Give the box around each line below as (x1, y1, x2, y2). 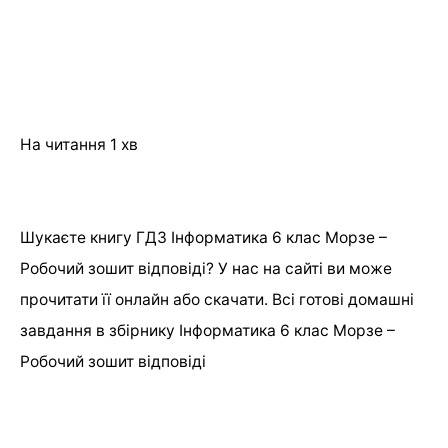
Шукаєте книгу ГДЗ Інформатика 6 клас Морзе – (20, 227, 387, 247)
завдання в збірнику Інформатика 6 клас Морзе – (20, 320, 395, 340)
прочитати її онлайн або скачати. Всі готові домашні (20, 289, 414, 309)
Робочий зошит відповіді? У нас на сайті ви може (20, 258, 392, 278)
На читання (20, 134, 106, 154)
